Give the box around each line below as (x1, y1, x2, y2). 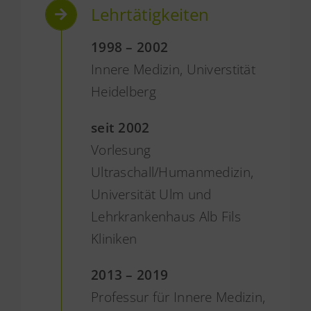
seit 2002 (90, 119, 150, 137)
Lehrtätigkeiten (90, 3, 209, 26)
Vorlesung (90, 141, 151, 160)
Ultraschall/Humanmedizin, (90, 163, 254, 182)
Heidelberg (90, 83, 156, 101)
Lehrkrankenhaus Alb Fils (90, 208, 241, 226)
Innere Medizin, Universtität (90, 60, 255, 79)
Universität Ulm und (90, 185, 212, 204)
